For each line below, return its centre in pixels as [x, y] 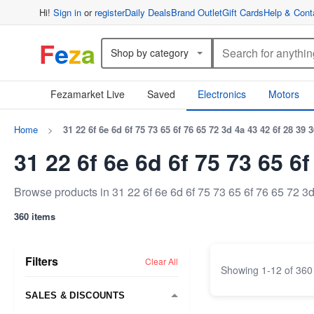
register [110, 12]
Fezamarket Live [88, 94]
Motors [284, 94]
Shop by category [150, 53]
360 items [35, 216]
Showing [241, 269]
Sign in [67, 12]
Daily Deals [148, 12]
